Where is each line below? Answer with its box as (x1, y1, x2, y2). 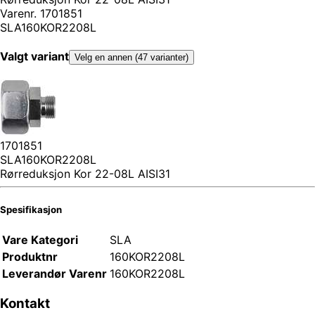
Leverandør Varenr (2, 266, 107, 281)
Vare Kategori (2, 232, 78, 247)
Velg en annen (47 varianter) (75, 52, 188, 63)
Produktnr (2, 249, 58, 264)
